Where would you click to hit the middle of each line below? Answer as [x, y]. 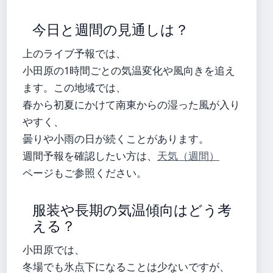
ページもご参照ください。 [85, 172]
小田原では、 [54, 249]
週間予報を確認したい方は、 [90, 155]
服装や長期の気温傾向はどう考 [132, 210]
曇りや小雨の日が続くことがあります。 [116, 138]
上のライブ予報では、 [74, 53]
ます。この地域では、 [74, 87]
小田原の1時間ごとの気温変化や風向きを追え [129, 70]
